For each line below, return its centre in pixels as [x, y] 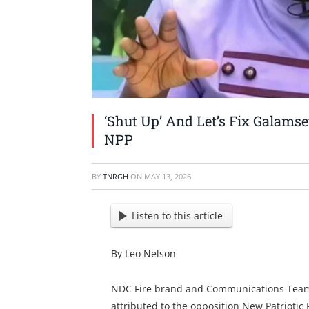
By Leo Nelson [143, 254]
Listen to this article [178, 216]
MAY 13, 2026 [168, 176]
